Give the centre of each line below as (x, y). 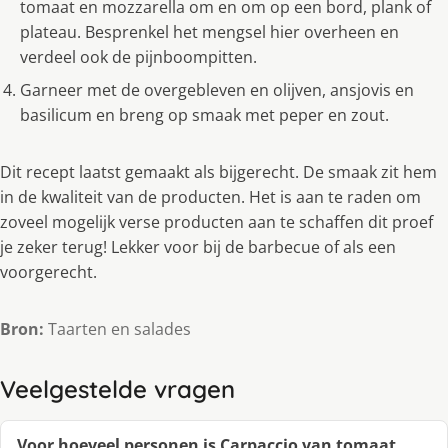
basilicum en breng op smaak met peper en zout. (204, 114)
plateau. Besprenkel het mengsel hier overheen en (209, 31)
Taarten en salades (117, 328)
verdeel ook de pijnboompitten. (138, 56)
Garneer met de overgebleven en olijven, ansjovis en (217, 89)
